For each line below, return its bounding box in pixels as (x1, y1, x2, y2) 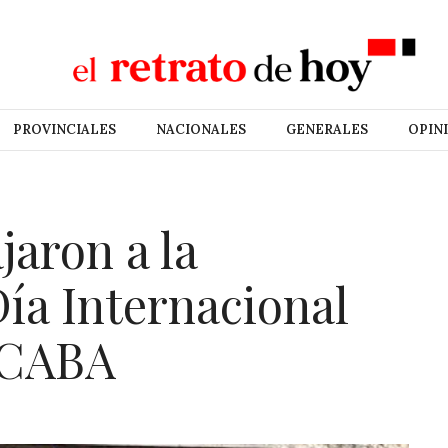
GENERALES (285, 121, 368, 138)
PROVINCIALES (12, 121, 116, 138)
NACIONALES (155, 121, 246, 138)
